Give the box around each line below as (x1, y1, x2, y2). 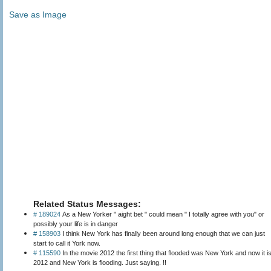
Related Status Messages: (33, 198, 141, 209)
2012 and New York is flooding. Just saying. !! (33, 258, 166, 266)
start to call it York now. (33, 239, 100, 247)
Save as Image (9, 9, 67, 19)
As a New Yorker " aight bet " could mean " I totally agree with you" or (60, 210, 264, 218)
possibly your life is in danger (33, 220, 118, 227)
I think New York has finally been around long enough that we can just (60, 229, 265, 237)
